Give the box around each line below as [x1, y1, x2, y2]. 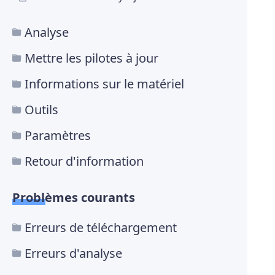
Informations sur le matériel [25, 76, 184, 93]
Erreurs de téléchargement [25, 219, 177, 236]
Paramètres [25, 127, 91, 144]
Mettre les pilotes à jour [25, 50, 158, 67]
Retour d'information [25, 153, 144, 170]
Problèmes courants [12, 189, 135, 206]
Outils [25, 101, 58, 118]
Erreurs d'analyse [25, 245, 122, 262]
